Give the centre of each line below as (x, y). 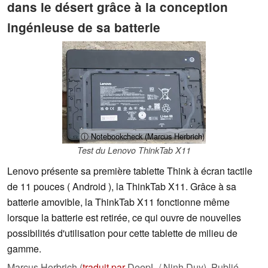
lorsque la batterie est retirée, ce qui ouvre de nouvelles (124, 218)
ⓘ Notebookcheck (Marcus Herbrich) (143, 136)
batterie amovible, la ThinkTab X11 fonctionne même (118, 202)
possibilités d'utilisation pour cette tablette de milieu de (122, 233)
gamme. (24, 249)
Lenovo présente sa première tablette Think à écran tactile (130, 171)
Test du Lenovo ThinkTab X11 (134, 150)
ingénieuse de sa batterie (84, 27)
